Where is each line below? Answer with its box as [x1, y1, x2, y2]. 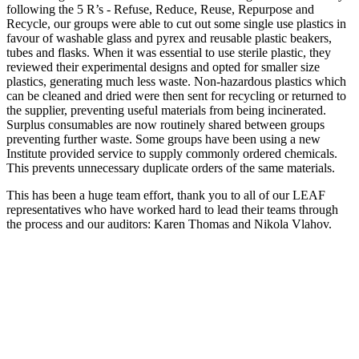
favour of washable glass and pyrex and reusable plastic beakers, [6, 30, 332, 45]
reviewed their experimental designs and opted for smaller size [6, 59, 320, 74]
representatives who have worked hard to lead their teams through [6, 202, 338, 216]
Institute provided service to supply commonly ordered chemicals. [6, 146, 337, 160]
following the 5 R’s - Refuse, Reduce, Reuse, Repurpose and [6, 2, 314, 16]
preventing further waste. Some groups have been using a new [6, 131, 321, 146]
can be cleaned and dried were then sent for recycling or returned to [6, 88, 346, 103]
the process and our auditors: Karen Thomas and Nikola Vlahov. [6, 216, 332, 231]
